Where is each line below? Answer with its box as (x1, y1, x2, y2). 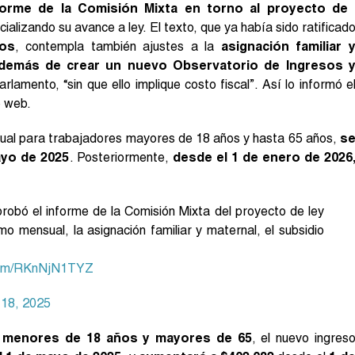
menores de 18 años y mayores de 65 (2, 330, 252, 345)
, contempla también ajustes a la (14, 38, 221, 54)
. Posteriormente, (69, 149, 173, 165)
